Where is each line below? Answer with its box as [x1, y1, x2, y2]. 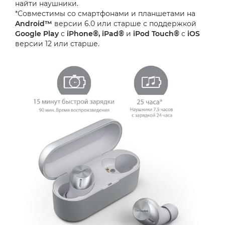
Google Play [15, 29, 59, 39]
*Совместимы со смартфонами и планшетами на [15, 9, 195, 19]
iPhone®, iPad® [67, 29, 124, 39]
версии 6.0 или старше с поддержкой [52, 19, 196, 29]
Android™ [15, 19, 52, 29]
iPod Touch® [133, 29, 179, 39]
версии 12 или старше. [15, 39, 99, 49]
